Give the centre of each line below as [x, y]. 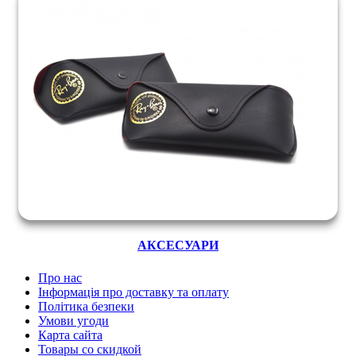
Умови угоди [74, 321]
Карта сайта [70, 335]
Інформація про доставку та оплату [133, 292]
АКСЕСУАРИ [178, 246]
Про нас [60, 278]
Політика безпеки [86, 307]
